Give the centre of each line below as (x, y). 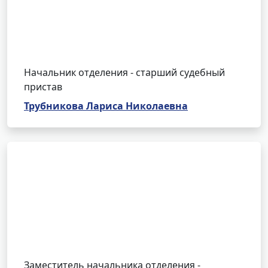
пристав (43, 87)
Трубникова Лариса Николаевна (106, 106)
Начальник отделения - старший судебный (124, 72)
